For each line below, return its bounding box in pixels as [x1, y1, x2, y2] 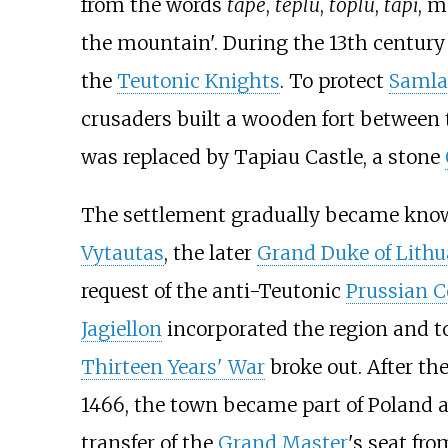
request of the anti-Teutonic [80, 278, 346, 303]
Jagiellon [80, 316, 162, 341]
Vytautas [80, 240, 164, 265]
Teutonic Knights [116, 69, 280, 94]
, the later [163, 240, 257, 265]
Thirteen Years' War [80, 354, 265, 379]
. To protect [279, 69, 389, 94]
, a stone [362, 145, 445, 170]
